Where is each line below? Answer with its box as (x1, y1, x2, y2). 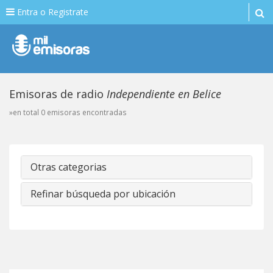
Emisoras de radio (9, 87, 107, 101)
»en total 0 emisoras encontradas (9, 107, 127, 117)
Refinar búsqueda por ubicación (30, 187, 175, 200)
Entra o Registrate (15, 6, 88, 18)
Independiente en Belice (107, 87, 221, 101)
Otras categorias (30, 160, 107, 174)
